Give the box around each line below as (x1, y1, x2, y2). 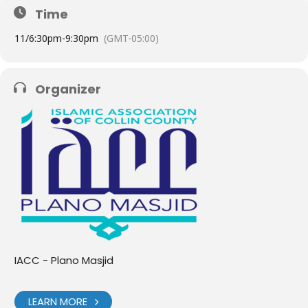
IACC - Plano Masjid (14, 253, 113, 267)
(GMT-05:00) (104, 32, 159, 45)
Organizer (35, 80, 101, 98)
